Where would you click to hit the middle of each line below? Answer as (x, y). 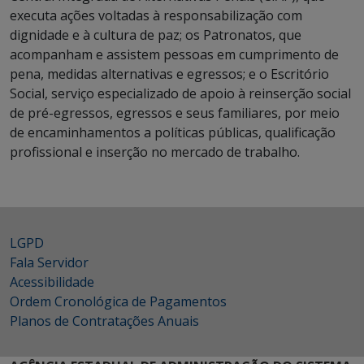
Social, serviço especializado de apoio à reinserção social (180, 93)
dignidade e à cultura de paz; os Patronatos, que (156, 35)
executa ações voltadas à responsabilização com (156, 15)
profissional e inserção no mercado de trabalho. (155, 152)
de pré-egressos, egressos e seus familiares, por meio (175, 113)
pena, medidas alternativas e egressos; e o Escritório (169, 74)
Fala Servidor (49, 262)
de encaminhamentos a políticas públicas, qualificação (173, 132)
